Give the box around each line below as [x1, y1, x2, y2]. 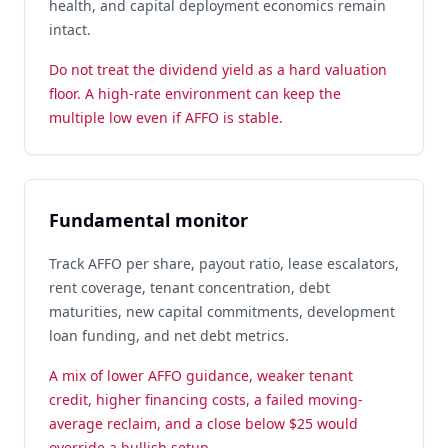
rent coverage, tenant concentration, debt [49, 278, 330, 297]
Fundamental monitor [49, 208, 248, 232]
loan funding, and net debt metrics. [49, 326, 289, 345]
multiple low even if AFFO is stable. [49, 108, 283, 127]
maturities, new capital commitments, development [49, 302, 395, 321]
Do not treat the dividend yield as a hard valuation [49, 60, 387, 79]
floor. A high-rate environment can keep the [49, 84, 341, 103]
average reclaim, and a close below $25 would [49, 414, 358, 433]
